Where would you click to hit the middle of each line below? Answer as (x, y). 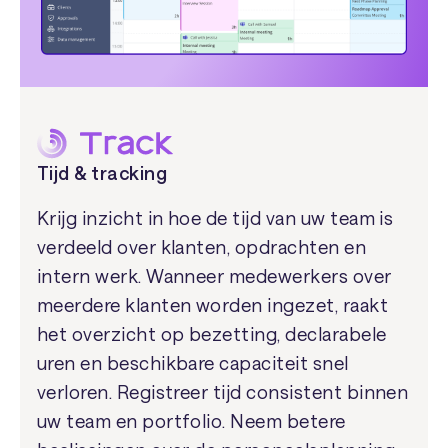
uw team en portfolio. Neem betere (191, 421)
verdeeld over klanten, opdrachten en (201, 247)
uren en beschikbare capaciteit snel (192, 363)
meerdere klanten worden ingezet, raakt (212, 305)
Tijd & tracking (101, 172)
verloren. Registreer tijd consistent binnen (222, 392)
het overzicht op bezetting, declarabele (211, 334)
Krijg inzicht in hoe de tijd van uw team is (215, 218)
